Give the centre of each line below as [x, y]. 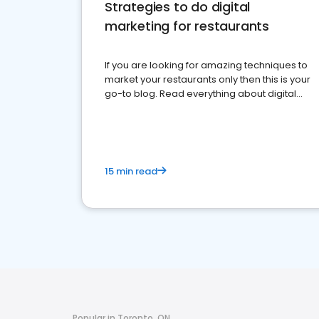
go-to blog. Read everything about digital [200, 94]
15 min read [131, 171]
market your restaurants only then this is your [208, 79]
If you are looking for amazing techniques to [206, 65]
